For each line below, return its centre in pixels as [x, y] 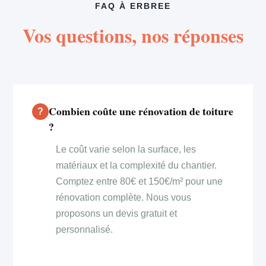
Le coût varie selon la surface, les [126, 149]
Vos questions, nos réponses [133, 35]
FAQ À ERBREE [133, 6]
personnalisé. [85, 229]
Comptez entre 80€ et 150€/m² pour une [140, 181]
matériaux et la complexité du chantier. [137, 165]
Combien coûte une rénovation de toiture [141, 111]
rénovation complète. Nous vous [124, 197]
